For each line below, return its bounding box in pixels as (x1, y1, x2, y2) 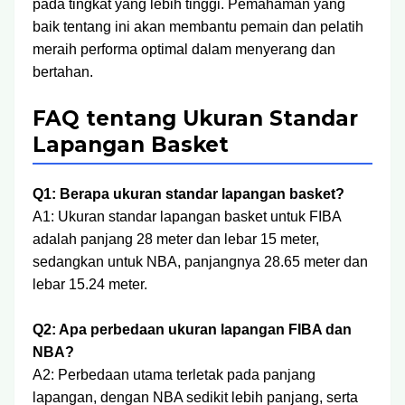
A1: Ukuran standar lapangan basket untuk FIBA (33, 209, 341, 224)
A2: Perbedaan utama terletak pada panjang (33, 367, 316, 382)
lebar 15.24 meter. (33, 277, 147, 292)
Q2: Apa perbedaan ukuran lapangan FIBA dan (33, 322, 352, 337)
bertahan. (33, 64, 93, 80)
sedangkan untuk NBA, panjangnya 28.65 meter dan (33, 254, 368, 269)
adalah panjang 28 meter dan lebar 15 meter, (33, 231, 319, 247)
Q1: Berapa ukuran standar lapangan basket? (33, 186, 344, 202)
